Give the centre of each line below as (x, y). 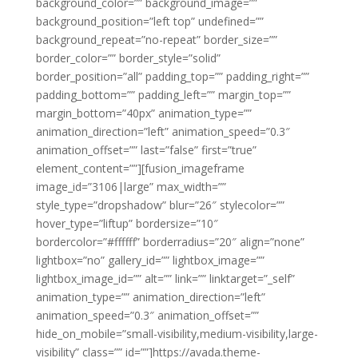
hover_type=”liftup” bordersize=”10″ (127, 224)
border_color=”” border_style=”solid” (128, 58)
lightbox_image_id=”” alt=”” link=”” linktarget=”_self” (165, 279)
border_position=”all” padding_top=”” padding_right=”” (172, 77)
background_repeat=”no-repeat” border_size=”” (156, 40)
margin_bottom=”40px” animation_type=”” (143, 113)
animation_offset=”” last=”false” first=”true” (146, 150)
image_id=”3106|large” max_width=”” (131, 187)
